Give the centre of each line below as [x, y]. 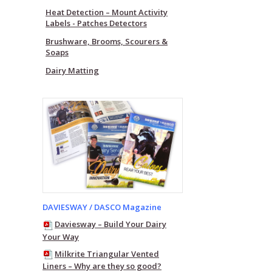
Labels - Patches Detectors [96, 23]
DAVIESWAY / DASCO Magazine [102, 207]
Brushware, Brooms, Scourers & [107, 41]
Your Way [61, 236]
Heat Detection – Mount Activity [107, 12]
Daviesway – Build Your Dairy [110, 224]
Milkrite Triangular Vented [107, 253]
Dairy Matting [72, 70]
